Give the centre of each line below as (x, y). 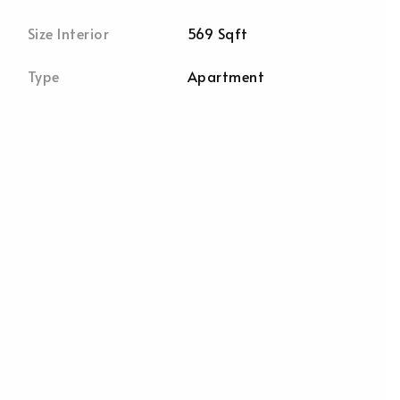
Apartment (226, 76)
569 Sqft (218, 33)
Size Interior (69, 33)
